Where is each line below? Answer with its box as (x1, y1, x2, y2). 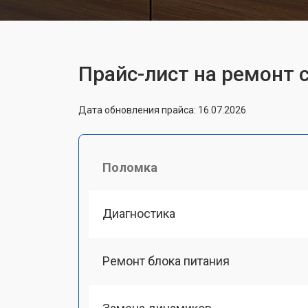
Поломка (102, 159, 157, 175)
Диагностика (102, 206, 175, 221)
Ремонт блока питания (102, 253, 230, 268)
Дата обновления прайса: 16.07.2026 (78, 104, 246, 115)
